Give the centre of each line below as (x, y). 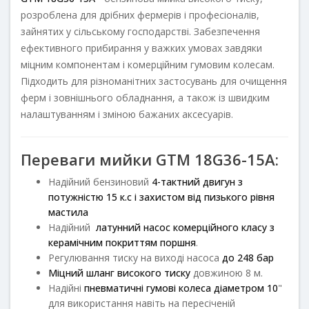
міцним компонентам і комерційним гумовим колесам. (148, 64)
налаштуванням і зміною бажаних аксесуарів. (127, 114)
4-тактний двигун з (197, 181)
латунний (118, 227)
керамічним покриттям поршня (122, 242)
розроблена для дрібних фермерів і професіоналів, (140, 14)
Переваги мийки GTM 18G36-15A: (150, 159)
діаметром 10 (245, 288)
